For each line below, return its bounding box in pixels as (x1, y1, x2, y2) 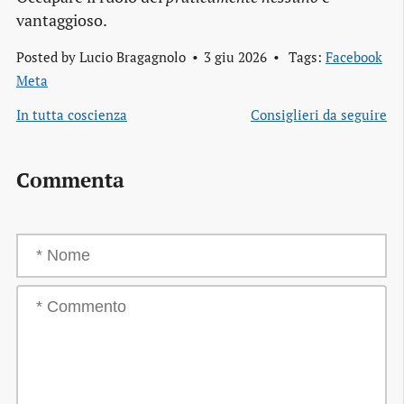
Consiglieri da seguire (251, 105, 387, 124)
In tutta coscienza (16, 105, 127, 124)
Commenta (16, 166, 124, 195)
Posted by (16, 47, 79, 66)
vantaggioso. (16, 9, 107, 31)
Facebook (325, 47, 382, 66)
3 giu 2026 (203, 47, 267, 66)
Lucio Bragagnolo (79, 47, 186, 66)
